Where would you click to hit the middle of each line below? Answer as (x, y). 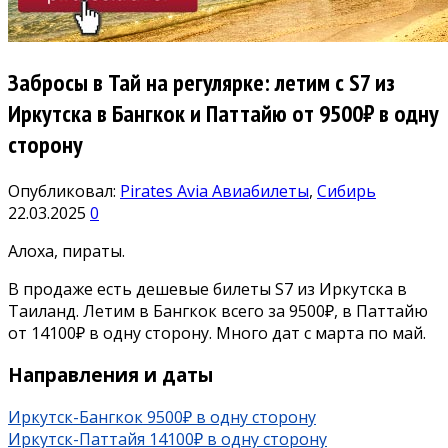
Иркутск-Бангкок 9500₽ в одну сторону (162, 417)
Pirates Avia (166, 190)
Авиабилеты (260, 190)
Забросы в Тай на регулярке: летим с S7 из (201, 82)
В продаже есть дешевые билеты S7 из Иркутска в (207, 288)
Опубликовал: (64, 190)
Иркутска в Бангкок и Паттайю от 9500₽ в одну (223, 113)
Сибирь (346, 190)
